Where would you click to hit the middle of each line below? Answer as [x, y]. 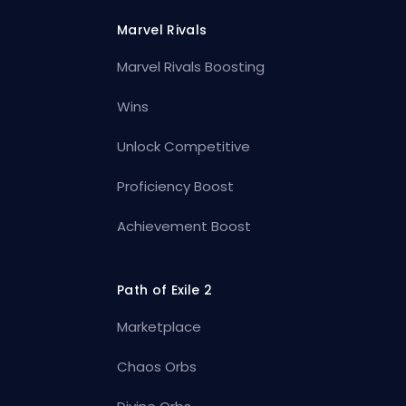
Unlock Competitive [184, 146]
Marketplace [159, 326]
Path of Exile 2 [164, 290]
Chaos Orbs [157, 366]
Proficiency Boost [176, 186]
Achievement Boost [184, 226]
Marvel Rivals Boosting [191, 66]
